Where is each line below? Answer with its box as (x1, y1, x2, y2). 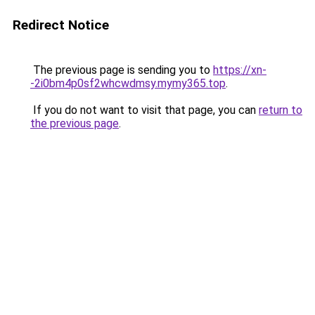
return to (259, 103, 302, 117)
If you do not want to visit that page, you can (30, 103, 259, 117)
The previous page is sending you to (30, 63, 213, 77)
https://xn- (213, 63, 266, 77)
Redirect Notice (13, 17, 109, 33)
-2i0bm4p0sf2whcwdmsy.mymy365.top (30, 77, 226, 90)
